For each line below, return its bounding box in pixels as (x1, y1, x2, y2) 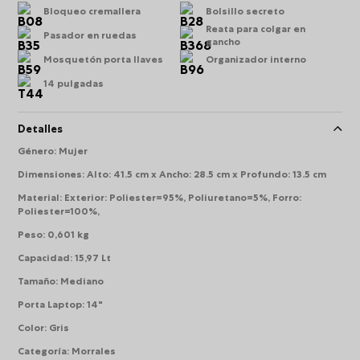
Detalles (18, 121, 63, 136)
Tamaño (18, 275, 56, 288)
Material (18, 191, 60, 204)
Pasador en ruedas (43, 29, 137, 42)
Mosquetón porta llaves (43, 53, 164, 66)
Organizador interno (206, 53, 306, 66)
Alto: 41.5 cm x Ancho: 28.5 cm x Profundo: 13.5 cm (87, 168, 327, 181)
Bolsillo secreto (206, 5, 284, 18)
